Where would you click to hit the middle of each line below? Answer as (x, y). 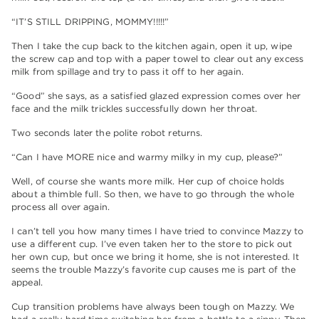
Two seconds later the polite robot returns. (107, 133)
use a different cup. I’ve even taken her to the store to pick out (152, 244)
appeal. (27, 283)
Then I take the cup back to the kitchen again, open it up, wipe (152, 46)
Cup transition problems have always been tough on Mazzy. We (153, 307)
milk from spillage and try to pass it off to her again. (127, 72)
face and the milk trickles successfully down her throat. (135, 109)
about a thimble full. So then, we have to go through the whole (153, 194)
